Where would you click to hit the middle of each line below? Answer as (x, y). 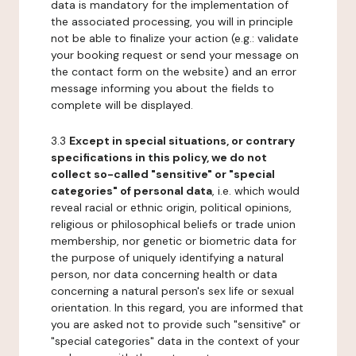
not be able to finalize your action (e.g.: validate (175, 38)
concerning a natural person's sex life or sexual (172, 291)
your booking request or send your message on (175, 55)
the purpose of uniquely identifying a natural (167, 257)
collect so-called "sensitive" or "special (163, 174)
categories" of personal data (132, 191)
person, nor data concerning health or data (164, 274)
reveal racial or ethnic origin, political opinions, (171, 207)
